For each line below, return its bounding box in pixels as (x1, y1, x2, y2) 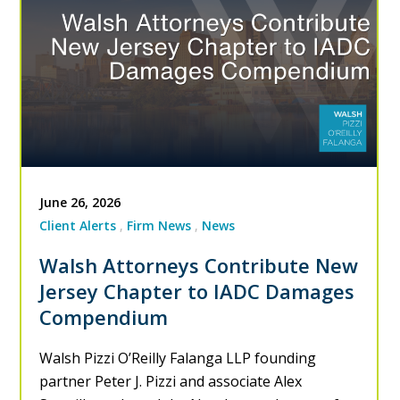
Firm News (127, 216, 192, 234)
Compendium (39, 303, 169, 330)
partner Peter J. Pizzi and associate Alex (39, 371, 303, 391)
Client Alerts (39, 216, 117, 234)
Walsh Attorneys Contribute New (39, 251, 359, 279)
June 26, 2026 (39, 193, 121, 211)
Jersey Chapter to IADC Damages (39, 277, 355, 304)
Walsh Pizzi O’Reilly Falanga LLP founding (39, 347, 317, 368)
